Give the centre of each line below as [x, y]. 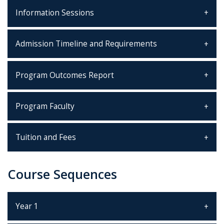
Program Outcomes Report [65, 75]
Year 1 [27, 206]
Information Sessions [55, 12]
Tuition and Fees [46, 137]
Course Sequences [62, 174]
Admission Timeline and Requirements [86, 44]
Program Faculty [45, 106]
